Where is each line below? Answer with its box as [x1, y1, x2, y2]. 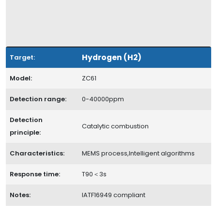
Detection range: [10, 94, 66, 104]
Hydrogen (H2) [82, 52, 141, 62]
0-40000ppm [82, 94, 124, 104]
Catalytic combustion [82, 122, 149, 131]
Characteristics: [10, 149, 64, 158]
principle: [10, 128, 41, 137]
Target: [10, 53, 35, 62]
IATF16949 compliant [82, 190, 145, 200]
